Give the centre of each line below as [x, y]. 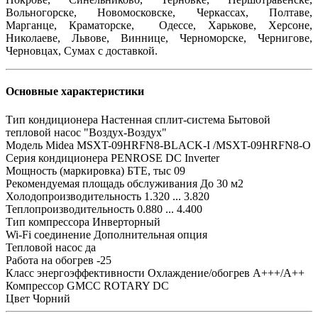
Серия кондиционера [57, 158]
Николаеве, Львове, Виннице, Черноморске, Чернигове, [159, 38]
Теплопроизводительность [70, 209]
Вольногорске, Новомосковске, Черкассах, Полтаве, [159, 13]
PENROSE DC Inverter [165, 158]
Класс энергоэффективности [75, 273]
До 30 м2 [222, 183]
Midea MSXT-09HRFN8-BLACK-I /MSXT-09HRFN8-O [178, 145]
